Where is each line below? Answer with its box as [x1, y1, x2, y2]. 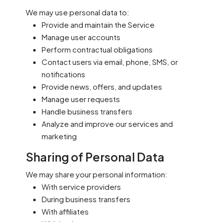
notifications [42, 69, 85, 79]
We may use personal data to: [26, 7, 129, 17]
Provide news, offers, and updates [42, 82, 162, 91]
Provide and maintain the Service [42, 20, 155, 29]
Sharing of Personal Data [26, 150, 165, 164]
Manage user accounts [42, 32, 120, 42]
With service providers [42, 182, 121, 191]
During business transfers [42, 194, 130, 204]
